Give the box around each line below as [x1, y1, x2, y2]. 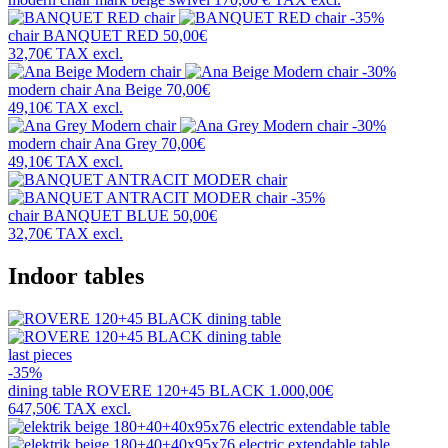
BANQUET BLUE [43, 207, 169, 225]
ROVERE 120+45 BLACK [86, 382, 265, 400]
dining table [8, 382, 86, 400]
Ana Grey [94, 135, 157, 153]
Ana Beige [94, 81, 162, 99]
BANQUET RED [43, 27, 159, 45]
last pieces [8, 346, 72, 364]
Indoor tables [8, 263, 144, 290]
